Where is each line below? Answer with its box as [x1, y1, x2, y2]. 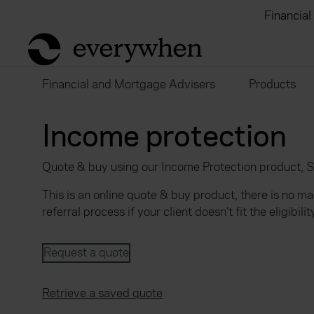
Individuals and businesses [17, 8, 156, 24]
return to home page [27, 32, 133, 48]
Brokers [190, 8, 231, 24]
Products [249, 76, 296, 93]
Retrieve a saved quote [42, 285, 163, 301]
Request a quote [43, 245, 129, 261]
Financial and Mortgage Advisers [42, 76, 215, 93]
